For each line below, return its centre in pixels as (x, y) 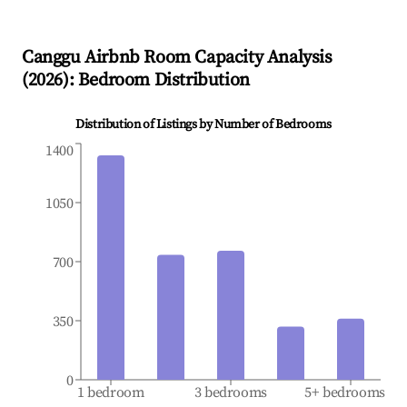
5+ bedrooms (345, 393)
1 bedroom (111, 393)
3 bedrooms (231, 393)
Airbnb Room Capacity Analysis (206, 58)
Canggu (51, 58)
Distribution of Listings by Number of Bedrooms (203, 125)
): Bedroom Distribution (156, 81)
